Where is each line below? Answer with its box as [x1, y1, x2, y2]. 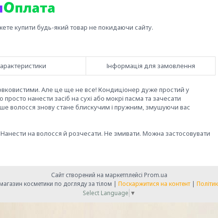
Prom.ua [144, 171, 167, 179]
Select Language [83, 188, 128, 197]
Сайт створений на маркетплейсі [51, 171, 144, 179]
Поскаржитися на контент [118, 180, 190, 188]
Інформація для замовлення [106, 61, 195, 70]
